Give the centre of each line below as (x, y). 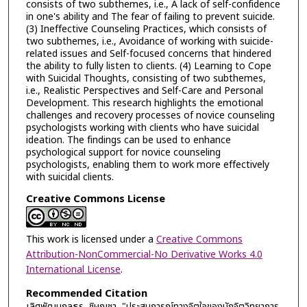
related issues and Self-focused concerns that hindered (148, 53)
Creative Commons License (95, 199)
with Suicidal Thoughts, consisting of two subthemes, (146, 78)
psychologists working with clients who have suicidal (142, 127)
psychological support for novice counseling (123, 152)
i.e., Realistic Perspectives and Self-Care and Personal (144, 90)
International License (73, 270)
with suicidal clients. (70, 177)
